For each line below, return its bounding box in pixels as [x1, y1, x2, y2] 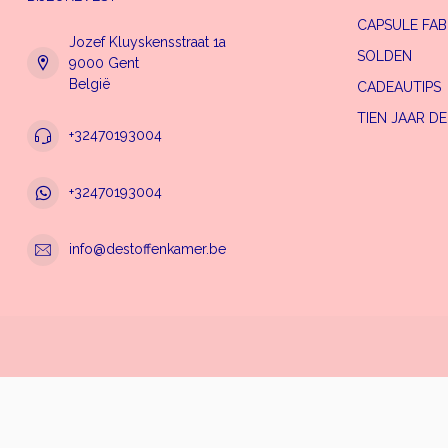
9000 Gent [69, 54, 139, 71]
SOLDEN [357, 47, 412, 64]
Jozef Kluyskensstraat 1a [69, 33, 226, 50]
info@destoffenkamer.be [69, 241, 226, 258]
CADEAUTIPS [357, 78, 441, 95]
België [69, 75, 110, 92]
